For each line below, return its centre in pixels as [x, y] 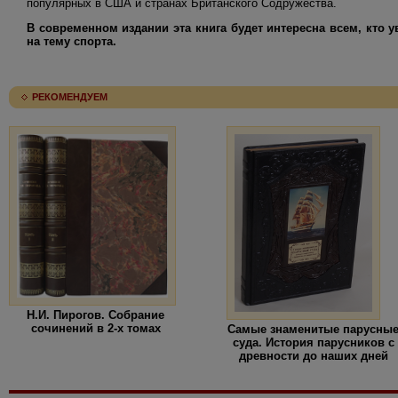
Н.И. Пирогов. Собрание [96, 314]
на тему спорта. [72, 41]
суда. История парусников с [313, 342]
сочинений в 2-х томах [96, 328]
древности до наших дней [313, 355]
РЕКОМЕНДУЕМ [70, 96]
